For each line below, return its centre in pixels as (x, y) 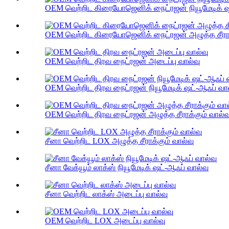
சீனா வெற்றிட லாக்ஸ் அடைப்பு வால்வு (106, 194)
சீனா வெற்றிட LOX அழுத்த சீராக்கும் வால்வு (119, 141)
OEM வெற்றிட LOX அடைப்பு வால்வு (105, 221)
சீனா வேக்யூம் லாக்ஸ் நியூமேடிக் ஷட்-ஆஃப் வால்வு (127, 168)
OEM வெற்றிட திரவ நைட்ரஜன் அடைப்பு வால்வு (122, 61)
